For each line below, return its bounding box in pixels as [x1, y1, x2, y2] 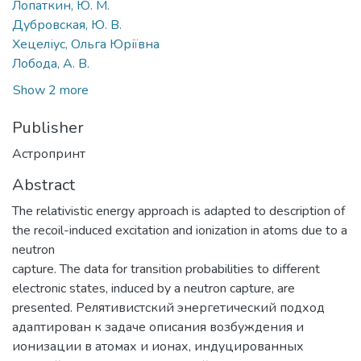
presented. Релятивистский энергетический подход [12, 298, 325, 317]
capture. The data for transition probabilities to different [12, 259, 320, 278]
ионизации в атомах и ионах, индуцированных [12, 337, 304, 355]
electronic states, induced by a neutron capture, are [12, 279, 295, 297]
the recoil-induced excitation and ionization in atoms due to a [12, 221, 347, 239]
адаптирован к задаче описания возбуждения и [12, 317, 304, 336]
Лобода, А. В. [12, 54, 89, 73]
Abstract [12, 173, 75, 196]
